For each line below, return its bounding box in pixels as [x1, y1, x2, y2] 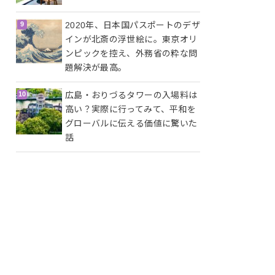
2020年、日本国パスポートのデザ [65, 20, 200, 31]
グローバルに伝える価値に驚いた [65, 118, 198, 129]
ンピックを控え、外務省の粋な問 [65, 48, 198, 59]
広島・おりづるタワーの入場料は [65, 90, 198, 101]
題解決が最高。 [65, 63, 127, 73]
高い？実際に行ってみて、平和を [65, 104, 196, 115]
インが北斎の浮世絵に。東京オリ [65, 34, 198, 45]
